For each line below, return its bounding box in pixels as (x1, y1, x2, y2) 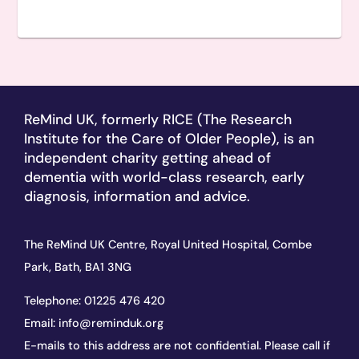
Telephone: (24, 293, 84, 309)
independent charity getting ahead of (24, 148, 271, 167)
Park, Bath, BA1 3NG (24, 260, 131, 275)
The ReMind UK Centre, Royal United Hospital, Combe (24, 237, 312, 252)
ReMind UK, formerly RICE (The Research (24, 110, 292, 128)
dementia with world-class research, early (24, 167, 305, 186)
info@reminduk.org (58, 316, 163, 331)
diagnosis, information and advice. (24, 187, 250, 205)
